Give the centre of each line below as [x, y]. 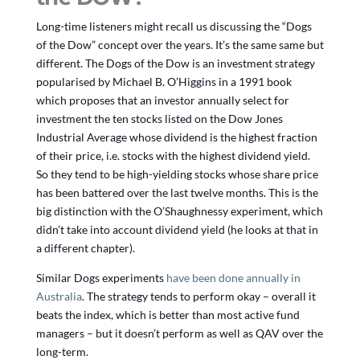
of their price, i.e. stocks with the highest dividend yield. [173, 155]
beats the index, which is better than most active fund [168, 314]
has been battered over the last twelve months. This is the [177, 192]
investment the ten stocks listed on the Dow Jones [159, 118]
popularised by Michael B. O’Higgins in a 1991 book [164, 81]
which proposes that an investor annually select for [162, 100]
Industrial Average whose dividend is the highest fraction [176, 137]
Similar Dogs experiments [101, 277]
